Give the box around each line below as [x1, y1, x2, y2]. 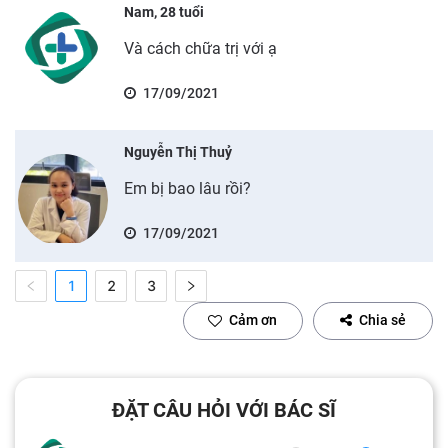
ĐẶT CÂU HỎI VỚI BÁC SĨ [112, 397, 336, 422]
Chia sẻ [359, 312, 406, 328]
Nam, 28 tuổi [123, 3, 204, 20]
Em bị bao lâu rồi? [123, 178, 251, 198]
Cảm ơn [229, 312, 277, 328]
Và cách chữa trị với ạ [123, 38, 277, 58]
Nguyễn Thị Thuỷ [123, 143, 232, 160]
